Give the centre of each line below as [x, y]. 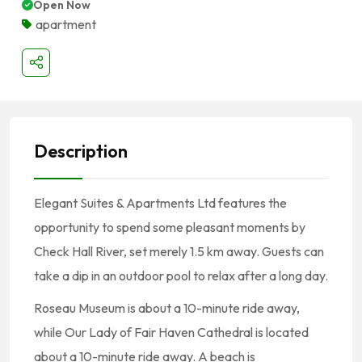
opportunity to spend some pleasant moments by [170, 227]
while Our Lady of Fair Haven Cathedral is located [171, 332]
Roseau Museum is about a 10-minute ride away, [167, 307]
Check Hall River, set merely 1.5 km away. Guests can [179, 251]
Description [81, 151]
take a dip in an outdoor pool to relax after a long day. [181, 275]
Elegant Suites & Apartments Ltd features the [160, 202]
